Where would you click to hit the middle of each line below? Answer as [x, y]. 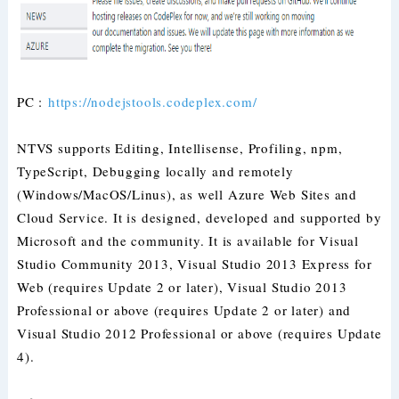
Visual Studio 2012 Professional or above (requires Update [199, 333]
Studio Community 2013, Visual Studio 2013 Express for [194, 264]
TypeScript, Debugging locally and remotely [155, 171]
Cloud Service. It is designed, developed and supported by [199, 217]
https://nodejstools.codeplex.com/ [152, 102]
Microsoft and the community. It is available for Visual [187, 240]
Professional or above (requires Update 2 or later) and [184, 310]
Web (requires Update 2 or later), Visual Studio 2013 [182, 287]
